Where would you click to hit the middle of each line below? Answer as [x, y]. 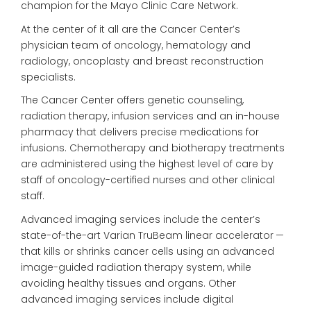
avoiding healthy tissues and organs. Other [128, 283]
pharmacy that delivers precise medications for [140, 132]
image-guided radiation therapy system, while [136, 267]
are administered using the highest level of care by [147, 164]
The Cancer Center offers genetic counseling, [132, 100]
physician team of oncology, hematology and [136, 45]
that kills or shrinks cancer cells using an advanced [148, 251]
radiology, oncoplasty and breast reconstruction [142, 61]
